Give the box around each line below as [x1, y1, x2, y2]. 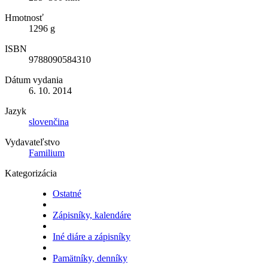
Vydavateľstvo [5, 136, 60, 147]
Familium [29, 147, 65, 158]
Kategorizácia [5, 167, 57, 178]
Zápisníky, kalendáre [53, 209, 131, 220]
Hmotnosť [5, 12, 44, 23]
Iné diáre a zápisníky [53, 231, 130, 242]
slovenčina [29, 116, 69, 127]
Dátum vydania [5, 74, 63, 85]
